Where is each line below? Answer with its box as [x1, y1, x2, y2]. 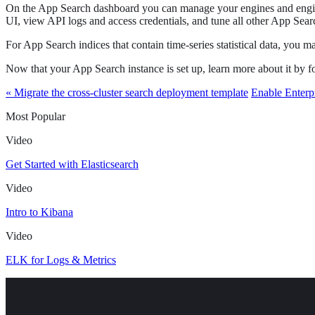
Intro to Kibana [6, 206, 73, 219]
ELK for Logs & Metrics [6, 254, 116, 266]
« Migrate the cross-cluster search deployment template [6, 86, 248, 99]
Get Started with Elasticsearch [6, 158, 139, 171]
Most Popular [6, 110, 65, 123]
